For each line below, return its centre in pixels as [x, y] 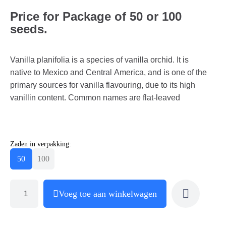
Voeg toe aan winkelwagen [108, 193]
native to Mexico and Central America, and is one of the [108, 72]
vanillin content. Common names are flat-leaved [95, 97]
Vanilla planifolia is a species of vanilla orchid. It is [99, 60]
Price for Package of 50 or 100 [96, 16]
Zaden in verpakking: [41, 144]
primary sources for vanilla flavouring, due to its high [103, 85]
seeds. [29, 29]
